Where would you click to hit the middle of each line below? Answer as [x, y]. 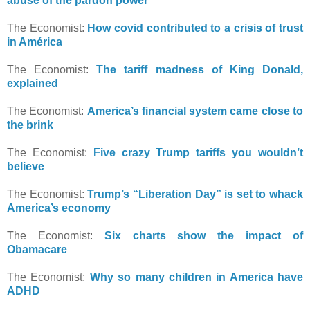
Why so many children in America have [196, 277]
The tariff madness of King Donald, [200, 69]
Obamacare [37, 249]
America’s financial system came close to [195, 111]
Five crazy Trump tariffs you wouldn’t [198, 152]
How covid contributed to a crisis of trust [195, 28]
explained [33, 83]
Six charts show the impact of [204, 235]
